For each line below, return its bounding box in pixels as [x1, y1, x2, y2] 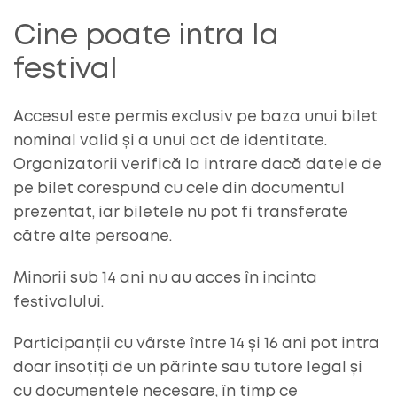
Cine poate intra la [13, 23, 279, 50]
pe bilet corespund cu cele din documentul [13, 182, 345, 196]
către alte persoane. [13, 230, 172, 244]
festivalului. [13, 295, 104, 309]
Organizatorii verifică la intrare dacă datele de [13, 158, 382, 172]
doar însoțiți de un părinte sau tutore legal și [13, 361, 362, 375]
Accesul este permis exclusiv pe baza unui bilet [13, 110, 378, 124]
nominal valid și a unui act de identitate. [13, 134, 327, 148]
